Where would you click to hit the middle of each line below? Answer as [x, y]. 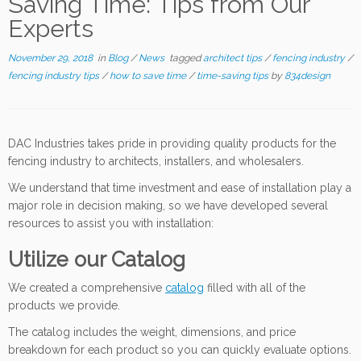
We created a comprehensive [87, 287]
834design [307, 75]
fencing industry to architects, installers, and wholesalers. [156, 161]
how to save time [149, 75]
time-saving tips [234, 75]
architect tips [234, 58]
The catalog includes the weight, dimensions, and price [152, 332]
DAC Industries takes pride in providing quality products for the [172, 143]
